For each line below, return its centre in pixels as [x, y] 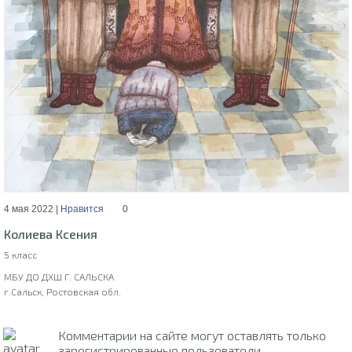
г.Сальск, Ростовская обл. [63, 291]
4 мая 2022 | [33, 209]
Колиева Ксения [51, 233]
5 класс [21, 254]
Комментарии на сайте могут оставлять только [192, 335]
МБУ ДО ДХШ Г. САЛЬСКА [59, 276]
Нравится [82, 209]
